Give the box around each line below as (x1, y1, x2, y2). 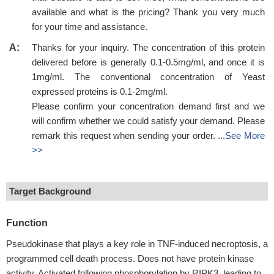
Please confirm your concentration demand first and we (32, 101, 265, 111)
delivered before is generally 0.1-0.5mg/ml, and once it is (32, 57, 265, 67)
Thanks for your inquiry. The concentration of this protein (32, 42, 265, 53)
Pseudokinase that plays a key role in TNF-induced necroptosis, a (6, 239, 268, 249)
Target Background (9, 186, 91, 196)
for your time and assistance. (32, 21, 147, 32)
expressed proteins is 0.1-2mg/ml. (32, 86, 168, 97)
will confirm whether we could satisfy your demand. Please (32, 116, 265, 126)
